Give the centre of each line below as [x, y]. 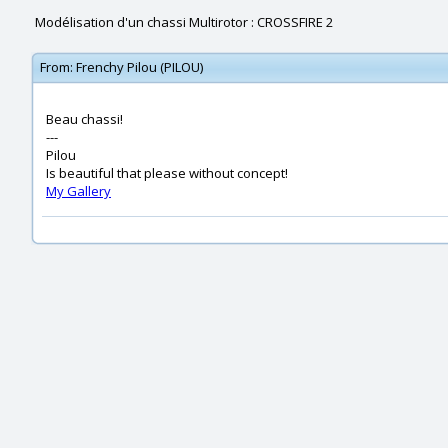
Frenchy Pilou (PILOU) [139, 67]
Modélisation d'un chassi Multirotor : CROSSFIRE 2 [184, 22]
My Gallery [78, 191]
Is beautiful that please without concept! [167, 173]
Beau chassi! [84, 119]
